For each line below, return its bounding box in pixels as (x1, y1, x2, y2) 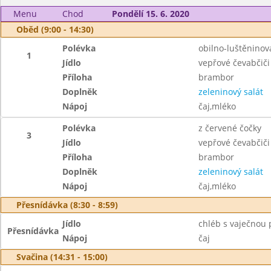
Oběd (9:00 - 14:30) (16, 24, 94, 35)
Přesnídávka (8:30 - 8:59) (16, 199, 118, 211)
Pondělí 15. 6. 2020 (111, 8, 189, 19)
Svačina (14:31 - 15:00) (16, 251, 108, 263)
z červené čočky (198, 122, 261, 134)
